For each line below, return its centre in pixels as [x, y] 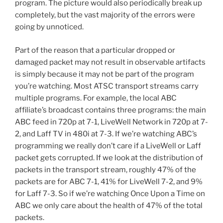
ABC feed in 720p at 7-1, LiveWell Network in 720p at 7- [111, 122]
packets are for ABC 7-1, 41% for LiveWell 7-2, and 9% [109, 181]
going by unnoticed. [49, 27]
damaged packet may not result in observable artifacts [110, 62]
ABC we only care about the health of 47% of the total [109, 205]
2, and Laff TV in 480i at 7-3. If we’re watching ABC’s [106, 134]
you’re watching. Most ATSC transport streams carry [107, 86]
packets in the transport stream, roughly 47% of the [106, 169]
